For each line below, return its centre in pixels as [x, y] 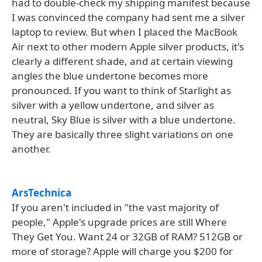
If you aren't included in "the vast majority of [115, 208]
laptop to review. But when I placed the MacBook [125, 32]
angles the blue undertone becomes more [110, 76]
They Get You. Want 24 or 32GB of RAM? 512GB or [127, 237]
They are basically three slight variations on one [123, 135]
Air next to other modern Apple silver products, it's [128, 47]
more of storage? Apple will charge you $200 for [122, 251]
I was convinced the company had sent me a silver [128, 18]
